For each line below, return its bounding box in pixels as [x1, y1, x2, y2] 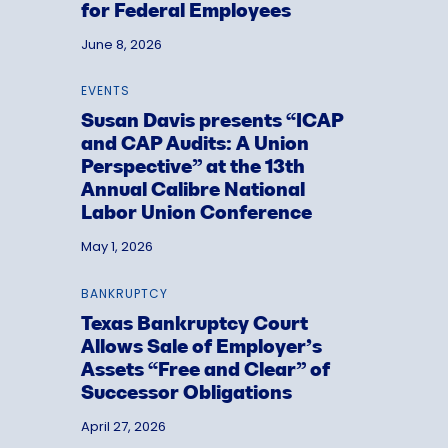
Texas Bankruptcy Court [80, 316, 308, 335]
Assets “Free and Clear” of [80, 362, 330, 381]
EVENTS [80, 82, 130, 100]
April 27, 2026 [80, 417, 166, 437]
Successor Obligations [80, 385, 292, 404]
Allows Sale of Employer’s [80, 339, 322, 358]
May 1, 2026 [80, 237, 153, 257]
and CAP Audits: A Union [80, 136, 309, 155]
